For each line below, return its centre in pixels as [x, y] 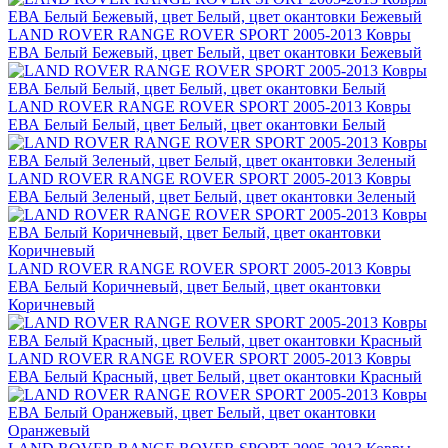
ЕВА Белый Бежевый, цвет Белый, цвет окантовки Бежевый [215, 53]
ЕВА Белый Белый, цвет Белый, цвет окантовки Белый [197, 125]
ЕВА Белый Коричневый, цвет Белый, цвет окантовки [194, 287]
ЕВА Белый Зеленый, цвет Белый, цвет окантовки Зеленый [212, 197]
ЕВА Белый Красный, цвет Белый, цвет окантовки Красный [215, 377]
